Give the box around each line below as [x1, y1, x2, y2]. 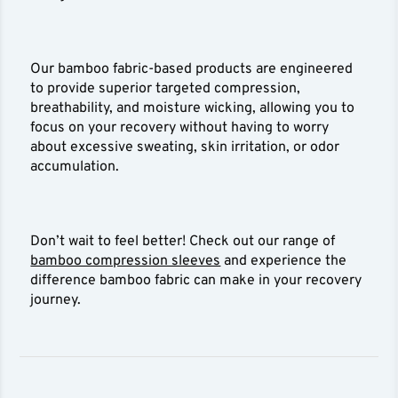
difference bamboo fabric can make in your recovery [30, 272, 362, 291]
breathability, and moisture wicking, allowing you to [30, 99, 355, 118]
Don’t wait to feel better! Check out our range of [30, 233, 336, 251]
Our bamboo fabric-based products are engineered [30, 60, 354, 79]
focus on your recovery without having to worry [30, 119, 330, 138]
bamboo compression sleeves [30, 252, 221, 271]
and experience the [220, 252, 347, 271]
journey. [30, 291, 82, 310]
